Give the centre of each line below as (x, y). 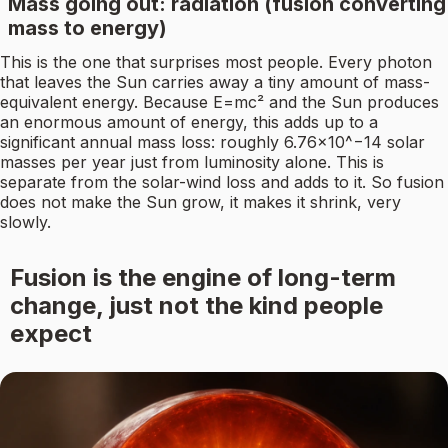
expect (50, 334)
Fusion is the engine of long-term (202, 278)
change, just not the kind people (196, 306)
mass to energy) (87, 28)
